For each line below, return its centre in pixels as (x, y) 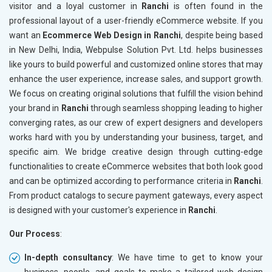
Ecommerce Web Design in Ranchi (112, 35)
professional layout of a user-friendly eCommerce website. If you (136, 20)
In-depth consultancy (68, 257)
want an (26, 35)
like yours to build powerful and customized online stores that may (136, 64)
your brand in (35, 108)
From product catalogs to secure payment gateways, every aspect (136, 195)
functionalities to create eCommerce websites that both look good (136, 166)
